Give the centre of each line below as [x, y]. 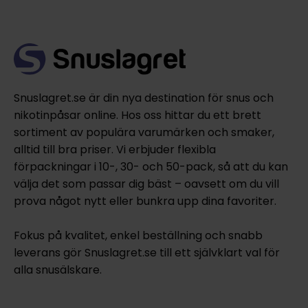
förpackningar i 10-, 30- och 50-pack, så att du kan [151, 166]
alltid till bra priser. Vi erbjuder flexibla [114, 149]
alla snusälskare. [57, 269]
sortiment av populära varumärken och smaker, [144, 132]
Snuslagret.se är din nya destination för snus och [143, 98]
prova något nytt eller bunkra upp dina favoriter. [145, 201]
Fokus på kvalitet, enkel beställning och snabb [138, 235]
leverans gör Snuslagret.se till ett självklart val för [146, 252]
